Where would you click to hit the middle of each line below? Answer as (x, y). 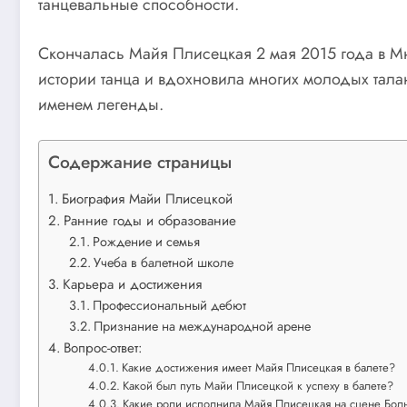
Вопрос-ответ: (104, 348)
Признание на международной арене (202, 327)
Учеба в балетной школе (163, 263)
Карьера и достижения (133, 285)
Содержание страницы (140, 162)
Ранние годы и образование (150, 221)
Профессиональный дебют (169, 306)
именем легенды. (101, 104)
